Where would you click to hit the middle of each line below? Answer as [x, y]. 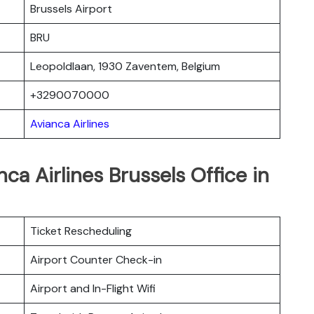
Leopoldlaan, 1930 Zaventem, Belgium [125, 66]
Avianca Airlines [70, 123]
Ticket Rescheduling [81, 231]
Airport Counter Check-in [96, 259]
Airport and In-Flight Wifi [93, 288]
